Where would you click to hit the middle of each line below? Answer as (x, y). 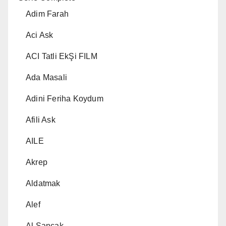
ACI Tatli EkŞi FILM (62, 56)
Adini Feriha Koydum (65, 99)
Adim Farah (47, 14)
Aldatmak (43, 184)
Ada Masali (46, 78)
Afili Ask (41, 120)
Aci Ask (40, 35)
